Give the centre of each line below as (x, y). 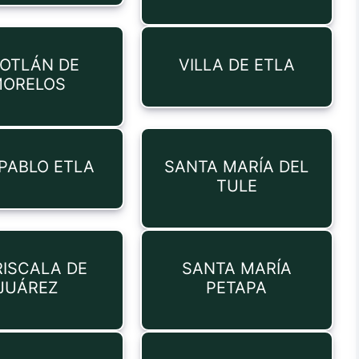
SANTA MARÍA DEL (237, 167)
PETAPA (237, 288)
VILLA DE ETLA (236, 65)
